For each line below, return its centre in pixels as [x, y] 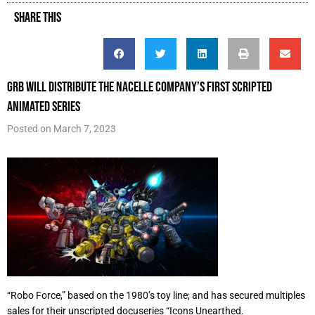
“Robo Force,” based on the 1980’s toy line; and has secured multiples [156, 295]
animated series [44, 106]
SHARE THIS [38, 17]
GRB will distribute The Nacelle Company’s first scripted [140, 86]
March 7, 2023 [85, 129]
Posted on [30, 129]
